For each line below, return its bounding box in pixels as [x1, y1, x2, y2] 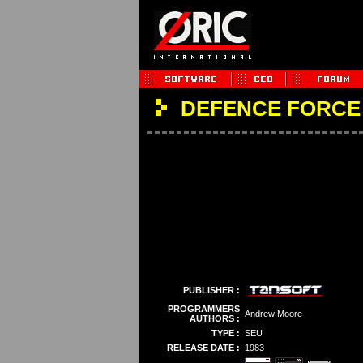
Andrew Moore [244, 309, 302, 318]
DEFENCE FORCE [174, 96, 361, 121]
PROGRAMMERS [167, 304, 240, 314]
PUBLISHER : [182, 285, 240, 295]
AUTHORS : [189, 314, 240, 323]
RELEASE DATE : [166, 343, 240, 352]
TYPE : [211, 328, 240, 338]
